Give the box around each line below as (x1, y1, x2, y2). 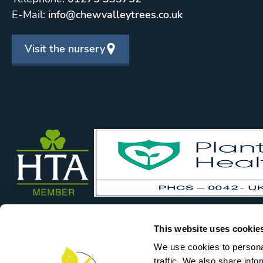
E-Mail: (12, 8, 48, 22)
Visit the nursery (24, 42, 105, 56)
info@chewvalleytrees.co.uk (48, 8, 183, 22)
